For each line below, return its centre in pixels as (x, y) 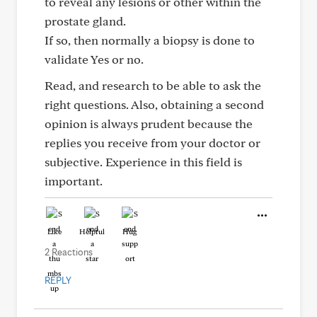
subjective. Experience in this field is (143, 162)
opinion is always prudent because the (149, 123)
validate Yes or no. (94, 59)
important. (74, 181)
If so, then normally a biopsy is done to (150, 40)
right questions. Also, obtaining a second (154, 104)
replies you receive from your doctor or (152, 143)
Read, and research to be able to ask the (153, 85)
